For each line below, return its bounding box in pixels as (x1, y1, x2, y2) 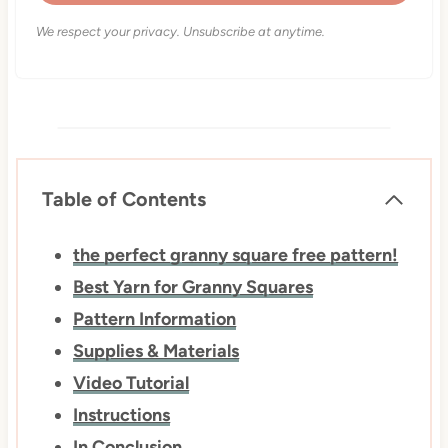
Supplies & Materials (73, 340, 240, 363)
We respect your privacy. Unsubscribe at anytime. (35, 24, 325, 40)
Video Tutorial (73, 372, 190, 395)
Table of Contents (41, 187, 206, 212)
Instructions (73, 404, 171, 427)
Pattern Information (73, 308, 237, 331)
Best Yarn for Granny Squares (73, 276, 314, 299)
